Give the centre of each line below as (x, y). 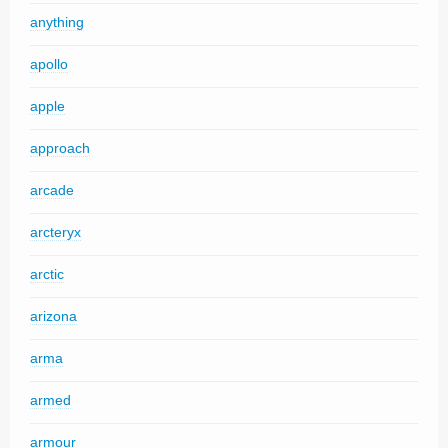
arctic (47, 274)
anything (57, 22)
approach (60, 148)
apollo (49, 64)
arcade (52, 190)
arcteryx (55, 232)
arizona (53, 316)
